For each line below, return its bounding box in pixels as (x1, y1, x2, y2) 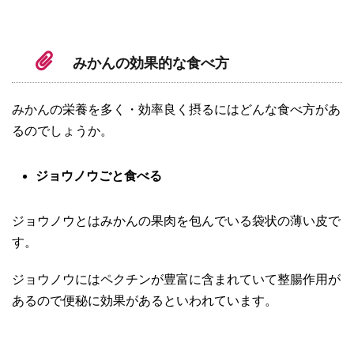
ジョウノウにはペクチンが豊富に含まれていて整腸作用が (12, 273, 341, 287)
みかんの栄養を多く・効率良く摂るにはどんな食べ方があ (12, 103, 341, 117)
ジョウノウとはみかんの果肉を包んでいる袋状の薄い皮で (12, 214, 341, 228)
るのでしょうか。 (12, 124, 113, 138)
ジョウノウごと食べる (36, 169, 162, 183)
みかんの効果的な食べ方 (73, 55, 229, 72)
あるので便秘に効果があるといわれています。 (12, 294, 277, 308)
